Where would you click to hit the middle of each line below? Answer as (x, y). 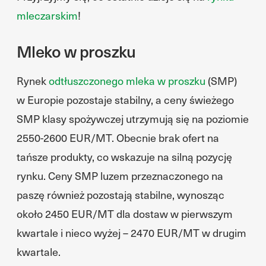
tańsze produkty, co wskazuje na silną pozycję (124, 156)
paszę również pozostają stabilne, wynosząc (121, 194)
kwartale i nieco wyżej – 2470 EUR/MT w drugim (132, 232)
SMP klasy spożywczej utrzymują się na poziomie (133, 118)
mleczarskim (47, 15)
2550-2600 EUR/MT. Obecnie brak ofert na (118, 137)
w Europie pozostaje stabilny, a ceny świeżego (125, 99)
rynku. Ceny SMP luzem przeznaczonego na (120, 175)
